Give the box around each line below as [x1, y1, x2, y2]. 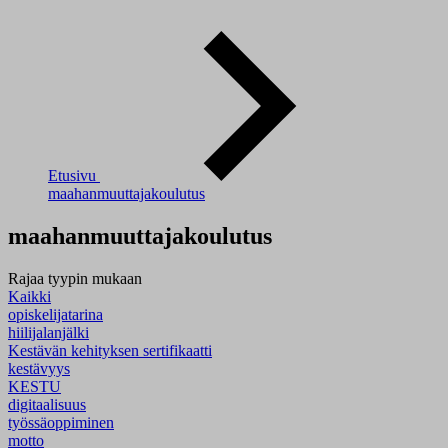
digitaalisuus [8, 395, 86, 413]
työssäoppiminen [8, 413, 114, 431]
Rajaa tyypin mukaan [8, 269, 142, 287]
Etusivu [48, 166, 100, 184]
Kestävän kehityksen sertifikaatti [8, 341, 212, 359]
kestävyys [8, 359, 70, 377]
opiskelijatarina [8, 305, 103, 323]
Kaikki [8, 287, 51, 305]
